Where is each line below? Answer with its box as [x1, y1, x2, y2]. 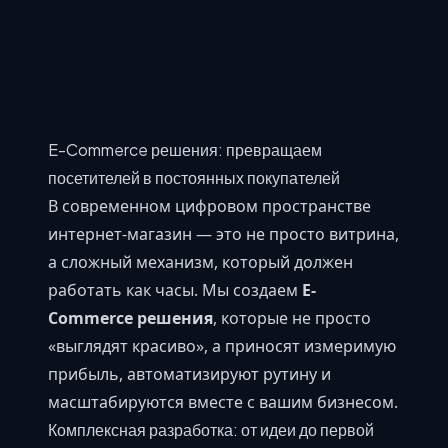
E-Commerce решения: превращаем [48, 138, 322, 160]
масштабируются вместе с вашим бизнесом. [48, 390, 398, 413]
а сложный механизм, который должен [48, 250, 353, 273]
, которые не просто [213, 306, 371, 329]
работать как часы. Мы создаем [48, 278, 302, 301]
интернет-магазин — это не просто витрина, [48, 222, 399, 245]
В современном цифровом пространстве [48, 194, 371, 217]
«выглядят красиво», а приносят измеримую [48, 334, 396, 357]
